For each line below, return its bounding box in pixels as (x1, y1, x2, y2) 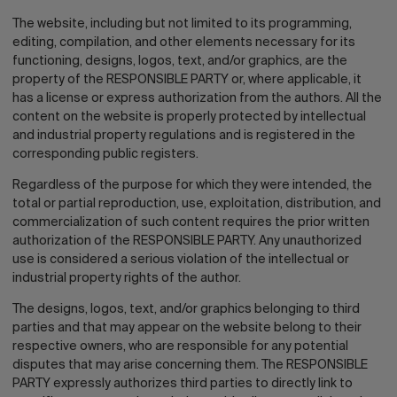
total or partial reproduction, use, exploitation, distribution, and (12, 198, 381, 210)
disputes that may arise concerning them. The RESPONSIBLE (12, 359, 368, 371)
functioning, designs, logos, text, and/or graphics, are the (12, 55, 347, 67)
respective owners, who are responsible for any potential (12, 340, 348, 353)
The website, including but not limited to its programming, (12, 18, 352, 30)
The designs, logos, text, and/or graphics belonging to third (12, 303, 360, 315)
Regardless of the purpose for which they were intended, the (12, 179, 372, 191)
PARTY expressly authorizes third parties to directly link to (12, 378, 353, 390)
